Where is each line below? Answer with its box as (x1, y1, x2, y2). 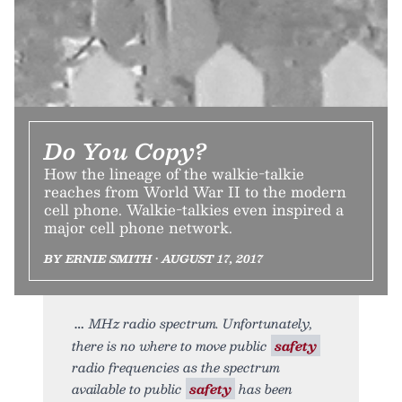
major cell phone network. (44, 214, 232, 240)
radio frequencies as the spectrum (72, 355, 280, 378)
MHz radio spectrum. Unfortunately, (89, 311, 313, 334)
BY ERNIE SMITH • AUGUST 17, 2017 (44, 249, 263, 267)
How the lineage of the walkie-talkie (44, 161, 304, 186)
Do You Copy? (44, 132, 207, 169)
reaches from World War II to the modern (44, 179, 346, 204)
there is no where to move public (72, 334, 271, 356)
